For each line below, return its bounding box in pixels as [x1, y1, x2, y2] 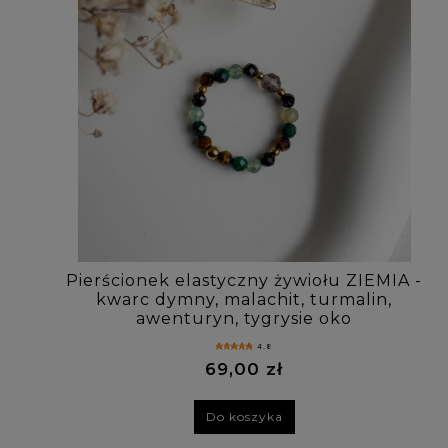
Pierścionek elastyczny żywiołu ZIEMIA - [66, 270, 422, 290]
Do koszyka [205, 409, 283, 425]
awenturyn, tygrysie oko [136, 308, 352, 328]
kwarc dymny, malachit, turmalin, [96, 289, 392, 309]
